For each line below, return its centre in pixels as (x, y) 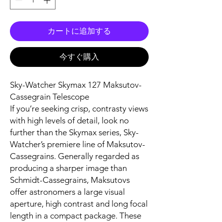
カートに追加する (79, 31)
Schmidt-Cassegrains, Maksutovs (70, 180)
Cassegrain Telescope (50, 96)
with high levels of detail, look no (69, 120)
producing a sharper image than (68, 168)
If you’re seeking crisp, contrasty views (79, 108)
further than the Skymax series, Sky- (74, 132)
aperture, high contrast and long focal (79, 203)
